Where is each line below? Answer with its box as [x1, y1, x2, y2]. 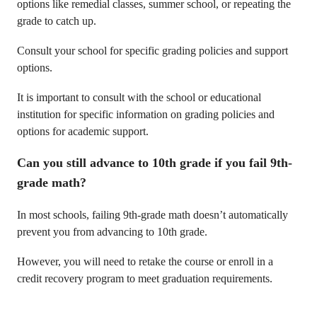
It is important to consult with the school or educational [17, 91, 261, 103]
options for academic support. [17, 125, 149, 137]
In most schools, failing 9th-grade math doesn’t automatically [17, 209, 288, 221]
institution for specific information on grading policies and [17, 108, 275, 120]
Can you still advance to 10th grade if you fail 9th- [17, 156, 292, 170]
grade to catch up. [17, 15, 96, 27]
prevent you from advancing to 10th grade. [17, 226, 207, 238]
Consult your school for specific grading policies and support [17, 45, 288, 57]
